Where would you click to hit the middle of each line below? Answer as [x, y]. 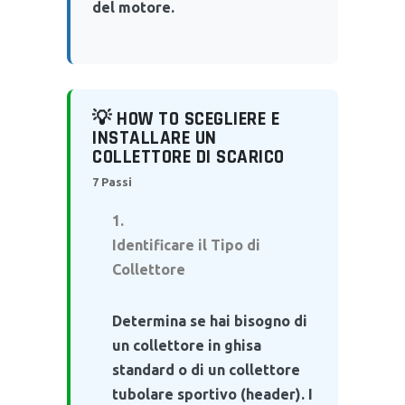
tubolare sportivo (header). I [212, 394]
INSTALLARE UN [155, 137]
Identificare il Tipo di [186, 245]
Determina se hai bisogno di [210, 320]
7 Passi [112, 181]
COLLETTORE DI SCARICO [189, 156]
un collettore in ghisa [187, 345]
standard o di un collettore [206, 369]
